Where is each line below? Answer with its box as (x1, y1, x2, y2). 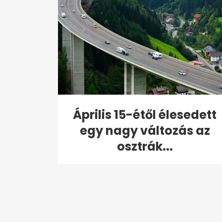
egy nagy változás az (79, 122, 210, 139)
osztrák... (116, 138, 173, 155)
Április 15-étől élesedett (73, 107, 217, 123)
